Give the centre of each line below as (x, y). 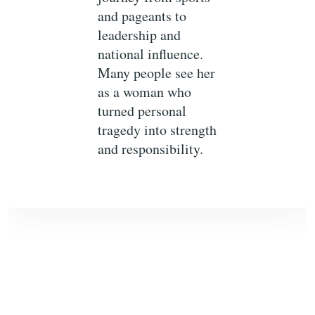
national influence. (151, 54)
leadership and (140, 35)
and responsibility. (151, 149)
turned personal (142, 111)
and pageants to (142, 16)
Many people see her (157, 73)
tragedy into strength (157, 130)
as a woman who (145, 92)
